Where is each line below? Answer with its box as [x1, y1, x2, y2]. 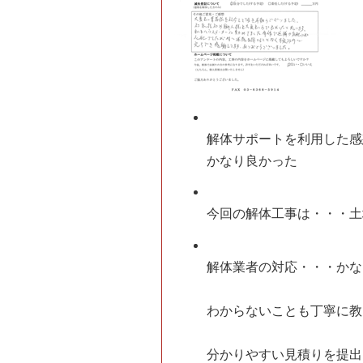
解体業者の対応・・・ [207, 259, 337, 274]
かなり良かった [207, 153, 298, 168]
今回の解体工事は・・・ [207, 207, 350, 221]
